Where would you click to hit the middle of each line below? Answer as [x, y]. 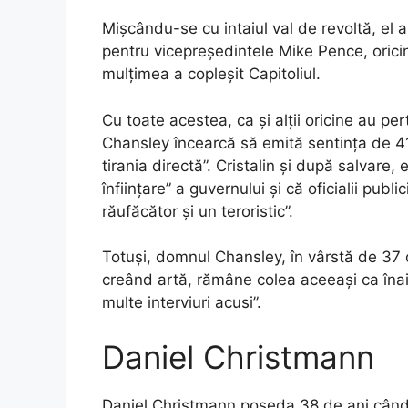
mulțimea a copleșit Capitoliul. [211, 74]
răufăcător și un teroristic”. [198, 211]
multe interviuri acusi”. [182, 303]
